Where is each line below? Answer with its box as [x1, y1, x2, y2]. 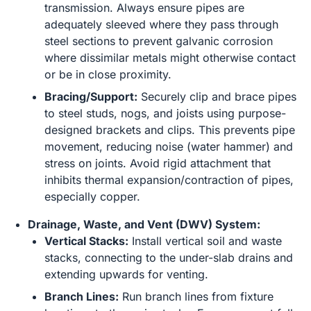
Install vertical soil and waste [128, 234, 282, 248]
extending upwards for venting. [44, 267, 208, 281]
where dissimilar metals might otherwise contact [44, 51, 296, 65]
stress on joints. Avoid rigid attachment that [44, 156, 271, 170]
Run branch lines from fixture [119, 289, 274, 303]
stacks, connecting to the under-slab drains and [44, 251, 293, 264]
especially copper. [44, 190, 140, 203]
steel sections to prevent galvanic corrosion [44, 34, 273, 48]
